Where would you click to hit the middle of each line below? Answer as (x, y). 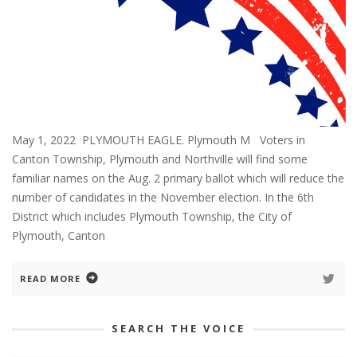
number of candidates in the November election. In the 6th (163, 197)
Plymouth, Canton (59, 235)
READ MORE (50, 278)
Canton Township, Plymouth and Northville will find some (160, 159)
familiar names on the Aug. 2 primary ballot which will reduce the (178, 178)
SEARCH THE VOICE (178, 328)
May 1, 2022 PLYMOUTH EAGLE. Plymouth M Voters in (159, 139)
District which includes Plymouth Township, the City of (152, 216)
